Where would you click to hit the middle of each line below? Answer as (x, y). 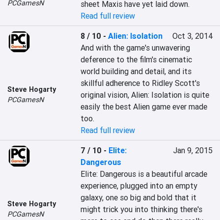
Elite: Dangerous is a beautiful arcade (144, 174)
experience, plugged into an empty (139, 186)
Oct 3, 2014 (192, 36)
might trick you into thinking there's (142, 209)
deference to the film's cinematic (137, 59)
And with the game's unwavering (136, 48)
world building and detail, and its (136, 71)
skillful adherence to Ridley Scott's (140, 83)
